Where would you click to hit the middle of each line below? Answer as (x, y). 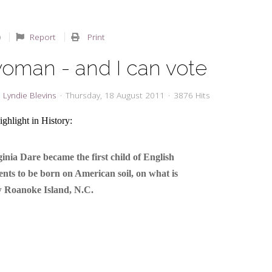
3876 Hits (192, 95)
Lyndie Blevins (30, 95)
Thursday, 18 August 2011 (115, 95)
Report (42, 37)
